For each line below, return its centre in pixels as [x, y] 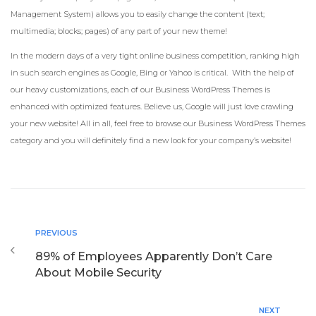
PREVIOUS [56, 233]
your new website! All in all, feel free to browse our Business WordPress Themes [158, 124]
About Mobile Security [98, 273]
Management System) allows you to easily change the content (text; [138, 14]
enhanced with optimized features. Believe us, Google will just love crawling [152, 107]
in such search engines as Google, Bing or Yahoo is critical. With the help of [152, 73]
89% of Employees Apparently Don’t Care [154, 257]
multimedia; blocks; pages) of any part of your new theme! [119, 31]
